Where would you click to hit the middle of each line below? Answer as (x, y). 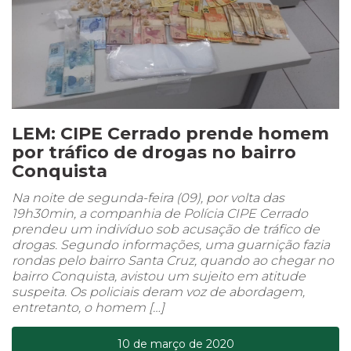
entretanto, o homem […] (88, 307)
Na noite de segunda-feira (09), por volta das (148, 197)
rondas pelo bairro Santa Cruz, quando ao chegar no (173, 260)
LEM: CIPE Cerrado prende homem (170, 133)
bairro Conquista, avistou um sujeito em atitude (159, 276)
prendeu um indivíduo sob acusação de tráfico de (166, 229)
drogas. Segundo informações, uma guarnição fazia (171, 244)
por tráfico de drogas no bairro (154, 152)
